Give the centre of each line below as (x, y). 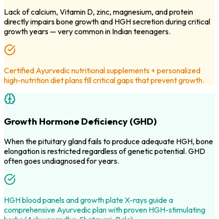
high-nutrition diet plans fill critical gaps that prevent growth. (104, 80)
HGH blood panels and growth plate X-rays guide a (88, 200)
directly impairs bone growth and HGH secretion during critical (107, 21)
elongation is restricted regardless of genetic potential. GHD (105, 151)
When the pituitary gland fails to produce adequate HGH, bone (109, 141)
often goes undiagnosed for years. (62, 161)
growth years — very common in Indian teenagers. (87, 31)
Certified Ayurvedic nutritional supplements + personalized (102, 70)
